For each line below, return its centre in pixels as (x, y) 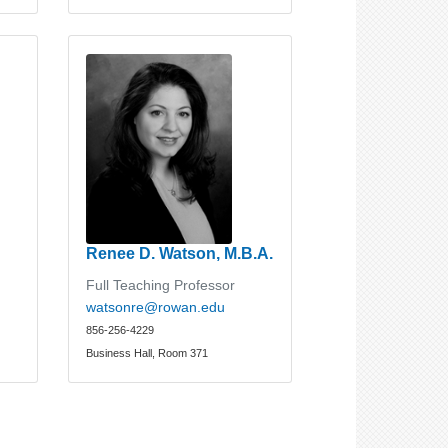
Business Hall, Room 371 (147, 353)
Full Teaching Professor (161, 285)
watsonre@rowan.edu (156, 307)
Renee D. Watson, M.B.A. (180, 253)
